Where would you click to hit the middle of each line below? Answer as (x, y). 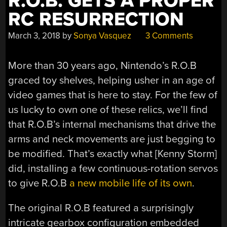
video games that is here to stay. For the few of (113, 95)
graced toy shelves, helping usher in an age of (112, 80)
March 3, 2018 (34, 35)
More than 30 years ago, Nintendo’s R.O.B (103, 65)
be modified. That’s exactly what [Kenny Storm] (113, 154)
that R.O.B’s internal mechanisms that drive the (112, 124)
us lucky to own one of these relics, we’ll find (108, 109)
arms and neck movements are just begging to (112, 139)
